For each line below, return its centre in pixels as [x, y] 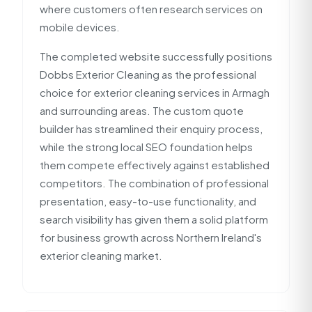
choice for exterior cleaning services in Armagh [155, 92]
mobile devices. [80, 27]
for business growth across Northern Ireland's [151, 237]
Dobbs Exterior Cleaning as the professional [148, 74]
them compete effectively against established [155, 165]
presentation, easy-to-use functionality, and [148, 201]
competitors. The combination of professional [154, 183]
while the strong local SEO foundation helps [146, 147]
